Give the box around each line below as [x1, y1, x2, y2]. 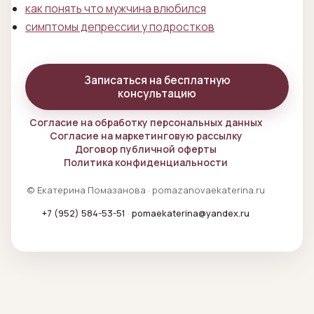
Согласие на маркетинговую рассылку [49, 129, 243, 143]
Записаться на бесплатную [83, 73, 231, 88]
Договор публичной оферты [75, 142, 217, 156]
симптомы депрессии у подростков [25, 19, 214, 35]
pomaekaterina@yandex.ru [132, 207, 250, 220]
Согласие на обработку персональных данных [29, 116, 263, 130]
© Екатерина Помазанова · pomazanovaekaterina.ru [27, 184, 265, 197]
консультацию [118, 86, 196, 102]
